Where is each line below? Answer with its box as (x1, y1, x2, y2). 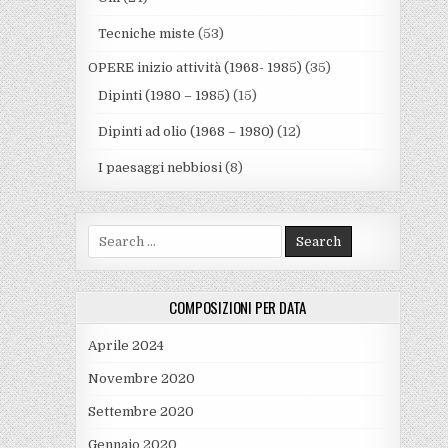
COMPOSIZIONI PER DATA (169, 296, 307, 319)
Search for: (86, 226, 158, 242)
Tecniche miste (97, 26, 195, 42)
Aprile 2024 (87, 338, 164, 354)
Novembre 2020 (87, 371, 195, 387)
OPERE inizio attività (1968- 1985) (87, 60, 302, 76)
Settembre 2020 (87, 404, 194, 420)
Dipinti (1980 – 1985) (97, 88, 230, 104)
